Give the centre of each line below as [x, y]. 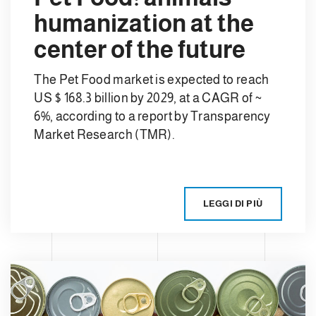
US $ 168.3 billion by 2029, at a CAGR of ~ [148, 98]
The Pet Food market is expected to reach [152, 79]
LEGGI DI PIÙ [233, 204]
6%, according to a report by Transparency [152, 116]
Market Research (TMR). [105, 134]
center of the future [140, 50]
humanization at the [144, 24]
